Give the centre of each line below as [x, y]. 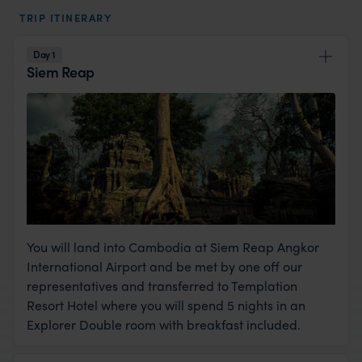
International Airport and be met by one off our [164, 267]
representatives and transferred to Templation [162, 286]
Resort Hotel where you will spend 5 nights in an [166, 305]
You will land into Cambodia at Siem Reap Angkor [173, 247]
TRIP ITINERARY [65, 17]
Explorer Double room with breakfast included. [164, 325]
